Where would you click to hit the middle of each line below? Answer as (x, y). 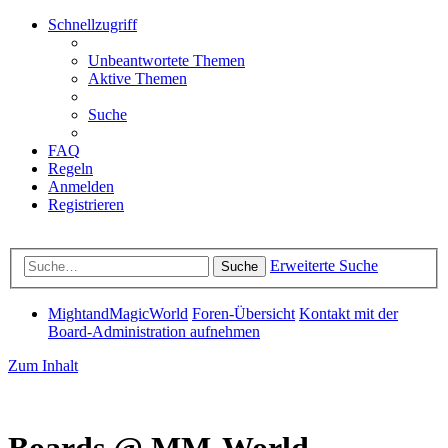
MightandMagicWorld (118, 313)
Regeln (70, 168)
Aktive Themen (137, 78)
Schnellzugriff (92, 24)
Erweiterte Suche (324, 265)
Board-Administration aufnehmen (154, 331)
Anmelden (81, 186)
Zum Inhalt (43, 365)
